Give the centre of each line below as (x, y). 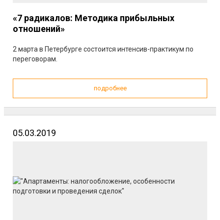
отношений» (39, 29)
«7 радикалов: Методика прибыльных (94, 18)
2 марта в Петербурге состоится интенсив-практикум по (103, 49)
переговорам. (35, 59)
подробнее (110, 88)
